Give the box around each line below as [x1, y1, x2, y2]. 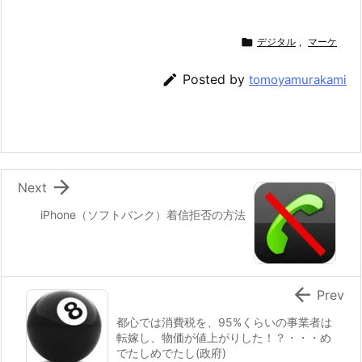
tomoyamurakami [249, 72, 347, 88]
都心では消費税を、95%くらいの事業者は [116, 315, 332, 330]
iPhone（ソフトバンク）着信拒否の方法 [40, 208, 246, 222]
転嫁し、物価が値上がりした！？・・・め [116, 330, 331, 345]
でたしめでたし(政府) [116, 346, 226, 360]
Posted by [183, 71, 249, 88]
